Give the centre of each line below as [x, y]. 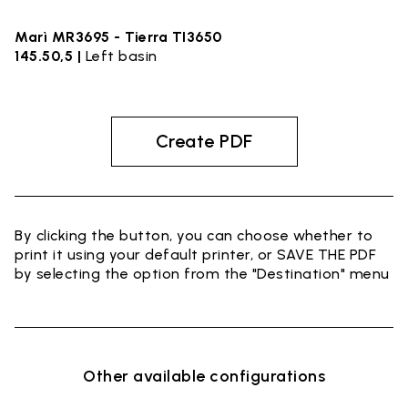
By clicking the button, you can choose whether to [194, 235]
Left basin [121, 56]
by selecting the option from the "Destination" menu [202, 274]
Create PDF [204, 141]
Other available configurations [204, 376]
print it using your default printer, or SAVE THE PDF [195, 255]
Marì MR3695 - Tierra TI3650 [118, 37]
